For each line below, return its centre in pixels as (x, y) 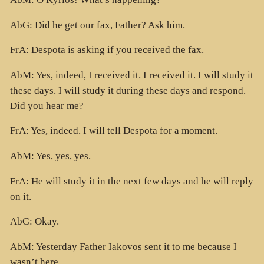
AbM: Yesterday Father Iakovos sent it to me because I (123, 246)
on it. (20, 196)
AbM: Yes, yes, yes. (50, 156)
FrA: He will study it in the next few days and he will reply (131, 181)
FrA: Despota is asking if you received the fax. (107, 50)
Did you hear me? (47, 105)
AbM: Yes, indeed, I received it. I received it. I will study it (131, 75)
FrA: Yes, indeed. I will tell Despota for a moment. (113, 131)
